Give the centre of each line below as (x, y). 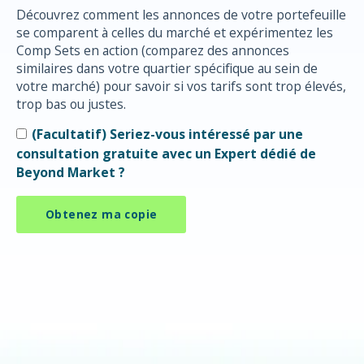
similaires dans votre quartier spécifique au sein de (167, 69)
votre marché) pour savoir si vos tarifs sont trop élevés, (181, 87)
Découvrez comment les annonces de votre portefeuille (181, 15)
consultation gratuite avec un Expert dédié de (166, 153)
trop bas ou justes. (71, 104)
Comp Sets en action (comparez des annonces (153, 51)
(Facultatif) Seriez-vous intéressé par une (168, 134)
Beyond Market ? (71, 173)
